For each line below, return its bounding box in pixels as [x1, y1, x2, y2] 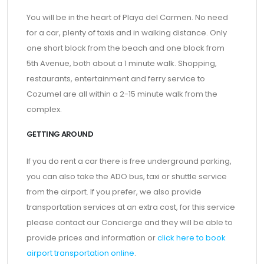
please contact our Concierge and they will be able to [27, 217, 233, 228]
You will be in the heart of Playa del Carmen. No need [27, 12, 228, 23]
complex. [27, 104, 62, 115]
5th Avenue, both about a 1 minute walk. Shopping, [27, 58, 217, 69]
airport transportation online [27, 247, 134, 259]
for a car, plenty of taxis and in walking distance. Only [27, 27, 227, 38]
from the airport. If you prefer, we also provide [27, 186, 202, 197]
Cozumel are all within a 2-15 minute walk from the [27, 88, 217, 100]
